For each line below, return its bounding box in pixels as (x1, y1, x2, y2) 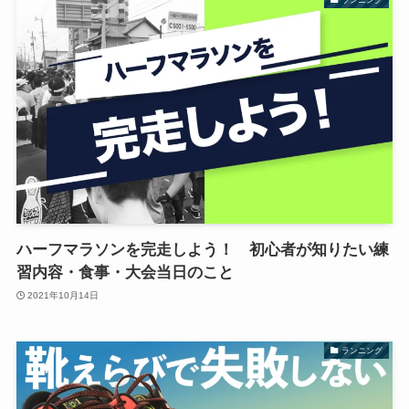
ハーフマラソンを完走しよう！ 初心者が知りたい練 (16, 241, 389, 259)
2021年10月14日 (27, 289, 100, 300)
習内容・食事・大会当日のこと (16, 264, 234, 282)
